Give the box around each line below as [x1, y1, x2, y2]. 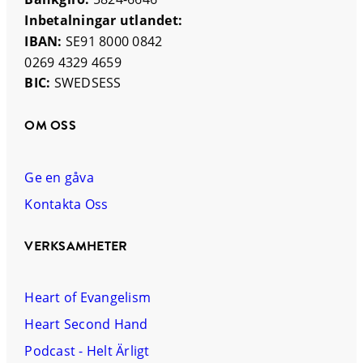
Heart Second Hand [24, 314, 148, 332]
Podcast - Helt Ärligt [24, 341, 150, 359]
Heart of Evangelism [24, 288, 152, 305]
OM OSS [24, 116, 76, 136]
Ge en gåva [24, 168, 94, 186]
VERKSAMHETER [24, 236, 128, 256]
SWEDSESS [50, 74, 122, 92]
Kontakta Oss [24, 194, 109, 212]
